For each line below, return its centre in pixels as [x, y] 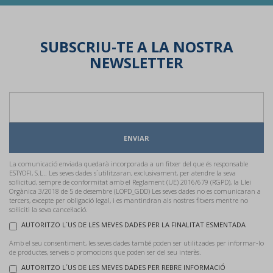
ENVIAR [136, 138]
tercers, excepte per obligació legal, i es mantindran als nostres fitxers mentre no [129, 200]
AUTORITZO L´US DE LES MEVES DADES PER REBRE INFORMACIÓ [123, 267]
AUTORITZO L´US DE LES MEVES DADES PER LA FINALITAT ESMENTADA [133, 225]
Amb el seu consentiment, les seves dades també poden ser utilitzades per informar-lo [136, 243]
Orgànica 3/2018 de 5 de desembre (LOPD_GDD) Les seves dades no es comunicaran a [135, 191]
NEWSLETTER [136, 62]
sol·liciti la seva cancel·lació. [48, 209]
